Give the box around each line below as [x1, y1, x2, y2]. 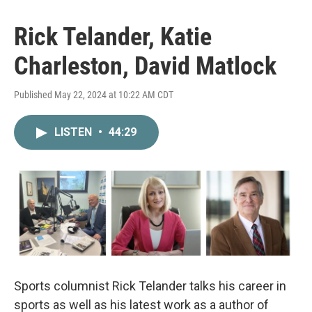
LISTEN [54, 125, 95, 139]
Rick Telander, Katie [14, 22, 212, 52]
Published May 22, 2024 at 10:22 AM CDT [14, 89, 173, 101]
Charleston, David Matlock [14, 52, 276, 81]
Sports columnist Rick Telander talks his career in [14, 278, 286, 293]
